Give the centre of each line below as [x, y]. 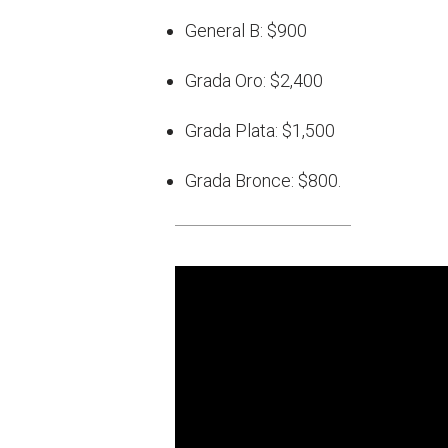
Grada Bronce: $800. [263, 181]
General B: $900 [246, 31]
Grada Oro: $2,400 [254, 81]
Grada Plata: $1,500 [260, 131]
